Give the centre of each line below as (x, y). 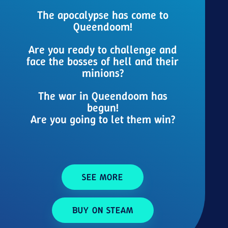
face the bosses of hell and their (103, 61)
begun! (103, 107)
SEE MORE (103, 177)
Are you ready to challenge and (103, 49)
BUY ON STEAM (103, 210)
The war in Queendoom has (103, 96)
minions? (103, 73)
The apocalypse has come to (103, 15)
